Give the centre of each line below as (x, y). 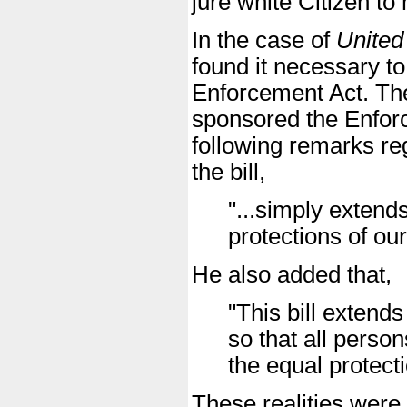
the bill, (228, 172)
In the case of (264, 40)
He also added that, (292, 275)
